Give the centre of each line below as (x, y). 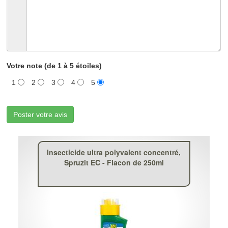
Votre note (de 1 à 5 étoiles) (54, 66)
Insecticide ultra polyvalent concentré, (114, 152)
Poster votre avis (40, 115)
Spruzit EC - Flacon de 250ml (114, 162)
